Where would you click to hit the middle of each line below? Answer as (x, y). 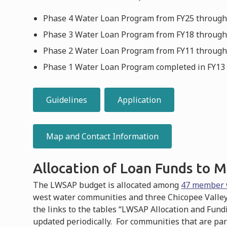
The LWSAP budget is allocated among (107, 185)
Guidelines (67, 100)
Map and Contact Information (103, 136)
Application (140, 100)
